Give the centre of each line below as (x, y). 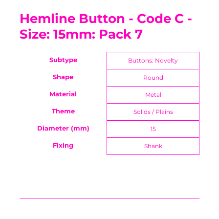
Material (63, 94)
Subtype (63, 60)
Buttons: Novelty (153, 60)
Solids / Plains (153, 112)
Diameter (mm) (63, 128)
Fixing (63, 145)
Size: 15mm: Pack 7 (81, 34)
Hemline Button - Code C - (106, 19)
